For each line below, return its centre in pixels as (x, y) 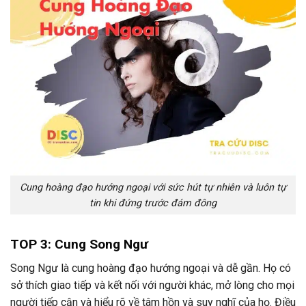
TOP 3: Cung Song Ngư (79, 245)
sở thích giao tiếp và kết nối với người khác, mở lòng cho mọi (152, 285)
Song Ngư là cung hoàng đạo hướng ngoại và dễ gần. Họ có (151, 268)
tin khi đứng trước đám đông (153, 203)
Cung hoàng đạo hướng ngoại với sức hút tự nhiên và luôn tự (153, 187)
